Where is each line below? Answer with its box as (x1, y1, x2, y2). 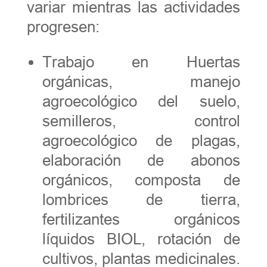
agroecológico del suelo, (42, 92, 241, 110)
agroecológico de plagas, (42, 131, 241, 150)
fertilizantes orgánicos (42, 210, 241, 228)
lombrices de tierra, (42, 190, 241, 209)
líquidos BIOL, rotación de (42, 229, 241, 248)
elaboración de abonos (42, 151, 241, 169)
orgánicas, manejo (42, 72, 241, 91)
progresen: (26, 17, 100, 36)
